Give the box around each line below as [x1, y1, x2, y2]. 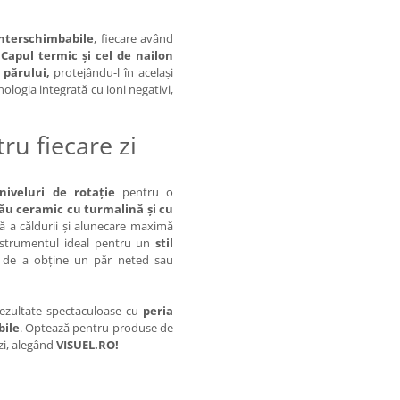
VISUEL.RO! [56, 337, 119, 354]
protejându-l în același [49, 64, 174, 81]
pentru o [114, 184, 174, 201]
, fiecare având [94, 30, 174, 47]
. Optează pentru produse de [19, 320, 174, 337]
